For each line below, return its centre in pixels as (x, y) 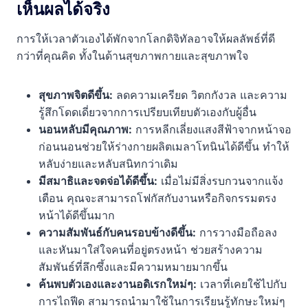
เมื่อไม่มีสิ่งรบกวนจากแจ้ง (220, 180)
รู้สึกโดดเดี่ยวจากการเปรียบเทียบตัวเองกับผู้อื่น (147, 112)
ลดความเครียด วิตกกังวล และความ (200, 95)
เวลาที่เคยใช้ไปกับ (242, 284)
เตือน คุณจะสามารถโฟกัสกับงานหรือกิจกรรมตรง (157, 198)
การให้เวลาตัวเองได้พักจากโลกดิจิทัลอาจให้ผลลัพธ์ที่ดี (146, 38)
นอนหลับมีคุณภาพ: (85, 129)
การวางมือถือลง (236, 232)
